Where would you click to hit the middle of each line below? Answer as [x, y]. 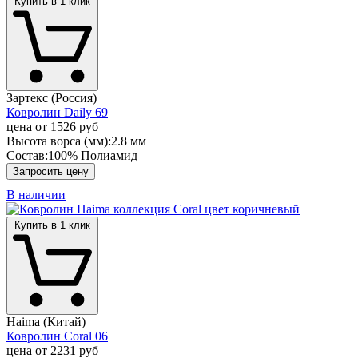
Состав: [27, 155]
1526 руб [74, 126]
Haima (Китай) [46, 321]
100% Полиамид [93, 155]
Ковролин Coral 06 [57, 336]
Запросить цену [51, 171]
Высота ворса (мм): [59, 141]
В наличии [36, 194]
